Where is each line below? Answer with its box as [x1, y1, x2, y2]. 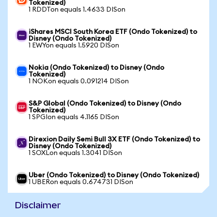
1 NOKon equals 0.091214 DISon [29, 78, 129, 85]
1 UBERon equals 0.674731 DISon [29, 179, 133, 186]
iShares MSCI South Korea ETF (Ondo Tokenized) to [29, 29, 197, 35]
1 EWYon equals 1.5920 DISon [29, 42, 119, 49]
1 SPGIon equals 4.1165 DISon [29, 114, 119, 121]
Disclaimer [15, 200, 61, 210]
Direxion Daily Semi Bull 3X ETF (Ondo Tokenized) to [29, 136, 200, 143]
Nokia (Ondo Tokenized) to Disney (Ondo [29, 64, 164, 71]
